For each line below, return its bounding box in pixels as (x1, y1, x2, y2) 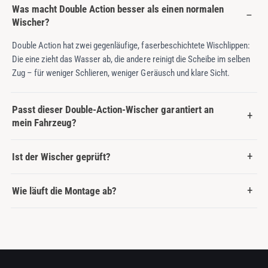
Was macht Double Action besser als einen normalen (11, 3, 224, 16)
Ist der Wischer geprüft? (11, 151, 111, 163)
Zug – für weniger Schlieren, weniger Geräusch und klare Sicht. (11, 68, 230, 79)
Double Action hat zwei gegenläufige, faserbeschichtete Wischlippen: (11, 40, 250, 51)
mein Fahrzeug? (11, 117, 77, 129)
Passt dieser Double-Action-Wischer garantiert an (11, 103, 214, 116)
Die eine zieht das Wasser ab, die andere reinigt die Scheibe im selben (11, 54, 251, 65)
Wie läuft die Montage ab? (11, 185, 117, 197)
